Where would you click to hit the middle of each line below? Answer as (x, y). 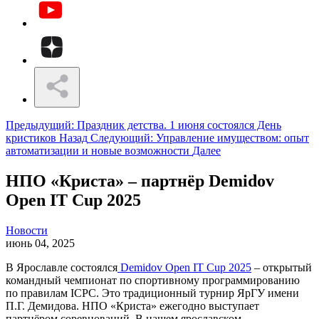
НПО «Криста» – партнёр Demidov (140, 181)
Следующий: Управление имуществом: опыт (200, 138)
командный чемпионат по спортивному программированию (153, 280)
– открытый (282, 267)
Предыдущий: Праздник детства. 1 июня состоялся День (143, 125)
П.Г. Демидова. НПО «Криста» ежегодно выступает (132, 305)
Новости (27, 230)
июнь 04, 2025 (40, 243)
